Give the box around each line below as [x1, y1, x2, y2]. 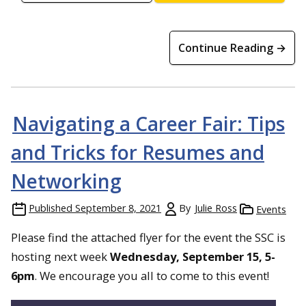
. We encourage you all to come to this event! [35, 268, 269, 283]
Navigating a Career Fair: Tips [12, 111, 285, 137]
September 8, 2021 [75, 201, 161, 214]
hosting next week [11, 249, 110, 264]
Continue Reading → [178, 40, 286, 55]
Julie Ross [195, 201, 237, 214]
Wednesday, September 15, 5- [110, 249, 275, 264]
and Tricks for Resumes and [11, 139, 264, 165]
